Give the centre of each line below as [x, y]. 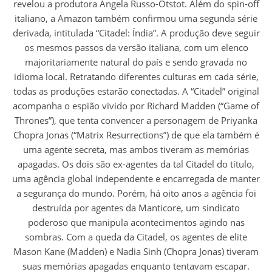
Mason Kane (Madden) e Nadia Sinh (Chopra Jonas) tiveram [136, 251]
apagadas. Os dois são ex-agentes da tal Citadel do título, [136, 164]
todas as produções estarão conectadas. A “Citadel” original [136, 91]
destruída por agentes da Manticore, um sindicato [136, 207]
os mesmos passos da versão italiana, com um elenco [136, 47]
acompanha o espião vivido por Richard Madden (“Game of [136, 105]
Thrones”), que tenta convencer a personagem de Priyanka [136, 120]
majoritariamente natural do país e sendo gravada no [136, 62]
